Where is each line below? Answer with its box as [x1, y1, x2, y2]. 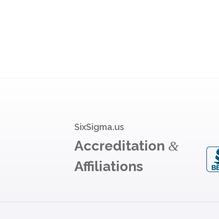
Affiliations [74, 158, 143, 175]
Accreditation [74, 137, 168, 154]
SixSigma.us [74, 121, 124, 132]
